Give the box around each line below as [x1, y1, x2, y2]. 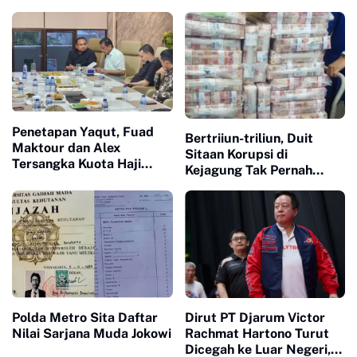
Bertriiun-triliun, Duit [184, 131, 313, 147]
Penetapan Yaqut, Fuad [12, 124, 154, 140]
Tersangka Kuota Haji [12, 156, 141, 172]
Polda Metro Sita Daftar [12, 309, 158, 325]
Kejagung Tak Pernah [184, 163, 312, 178]
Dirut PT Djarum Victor [184, 309, 325, 325]
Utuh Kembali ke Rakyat [184, 178, 331, 194]
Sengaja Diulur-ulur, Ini [12, 172, 153, 188]
